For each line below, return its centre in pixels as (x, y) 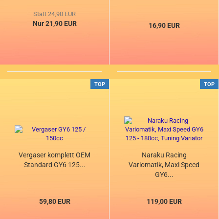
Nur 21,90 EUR (55, 24)
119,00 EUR (164, 202)
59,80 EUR (55, 202)
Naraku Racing (164, 155)
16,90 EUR (164, 26)
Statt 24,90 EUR (55, 14)
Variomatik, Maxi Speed (164, 165)
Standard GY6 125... (55, 165)
